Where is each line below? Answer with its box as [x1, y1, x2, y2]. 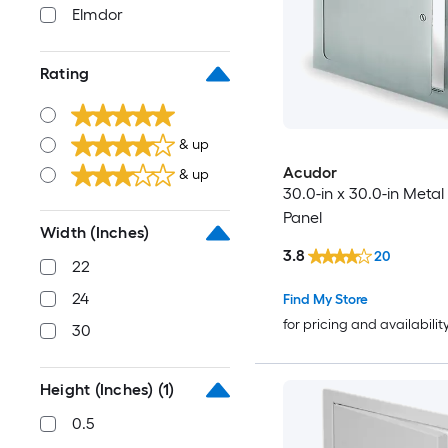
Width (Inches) [40, 223, 150, 242]
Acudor [282, 163, 337, 183]
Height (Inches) [40, 380, 154, 399]
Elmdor [72, 5, 124, 24]
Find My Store [282, 290, 368, 308]
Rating [40, 64, 90, 83]
